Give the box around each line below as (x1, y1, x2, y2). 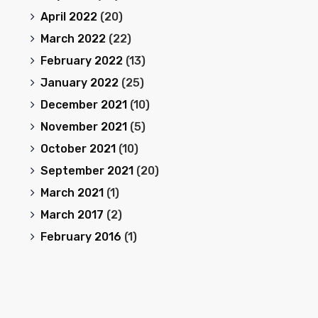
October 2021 (40, 142, 116, 155)
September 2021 (40, 164, 133, 177)
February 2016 (40, 230, 121, 243)
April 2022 (40, 10, 97, 23)
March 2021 (40, 186, 104, 199)
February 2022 (40, 54, 123, 67)
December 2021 (40, 98, 127, 111)
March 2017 (40, 208, 104, 221)
